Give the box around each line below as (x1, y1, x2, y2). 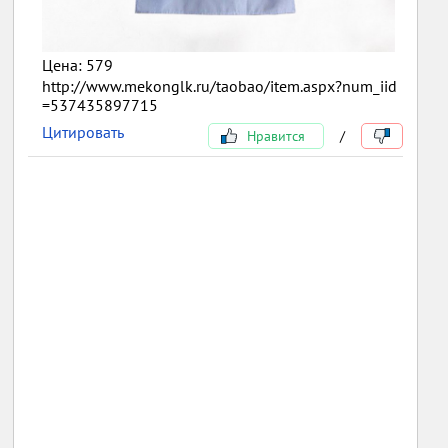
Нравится (242, 127, 305, 146)
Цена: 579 (42, 55, 114, 76)
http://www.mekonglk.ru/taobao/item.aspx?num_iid (42, 76, 398, 97)
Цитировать (42, 122, 125, 143)
